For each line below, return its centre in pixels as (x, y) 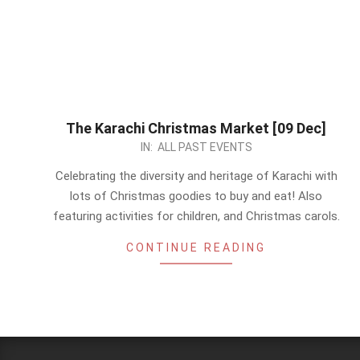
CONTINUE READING (196, 247)
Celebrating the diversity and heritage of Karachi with (196, 176)
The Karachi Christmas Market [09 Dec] (196, 128)
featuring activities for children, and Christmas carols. (196, 216)
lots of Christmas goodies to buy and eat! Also (196, 196)
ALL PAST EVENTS (205, 147)
